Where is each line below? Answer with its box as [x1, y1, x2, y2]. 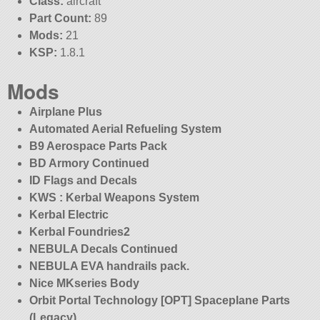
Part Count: [29, 11, 91, 24]
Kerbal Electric [29, 208, 109, 221]
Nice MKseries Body [29, 276, 139, 289]
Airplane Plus [29, 105, 102, 118]
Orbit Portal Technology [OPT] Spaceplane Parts [29, 294, 290, 306]
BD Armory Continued [29, 156, 149, 169]
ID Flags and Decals [29, 174, 137, 186]
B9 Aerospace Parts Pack [29, 139, 167, 152]
